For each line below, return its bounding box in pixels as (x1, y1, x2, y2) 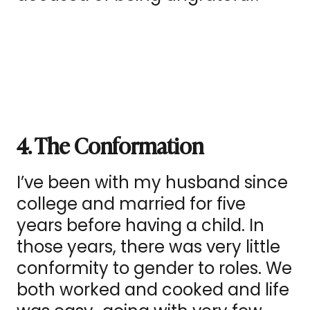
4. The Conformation (17, 128, 203, 162)
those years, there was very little (17, 235, 280, 259)
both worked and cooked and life (17, 278, 289, 302)
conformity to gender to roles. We (17, 257, 292, 280)
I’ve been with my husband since (17, 171, 288, 194)
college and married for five (17, 192, 246, 216)
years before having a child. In (17, 214, 264, 237)
